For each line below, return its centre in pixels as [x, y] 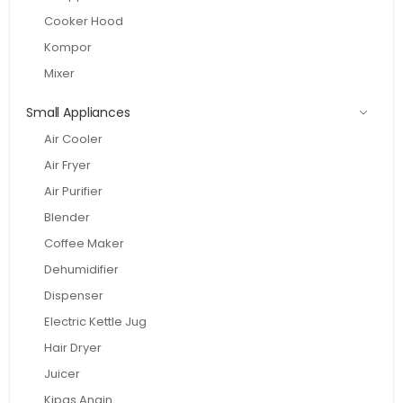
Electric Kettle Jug [95, 321]
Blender [67, 217]
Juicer [62, 373]
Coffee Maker [84, 243]
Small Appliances [78, 112]
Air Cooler [73, 139]
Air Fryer [67, 165]
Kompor [68, 47]
